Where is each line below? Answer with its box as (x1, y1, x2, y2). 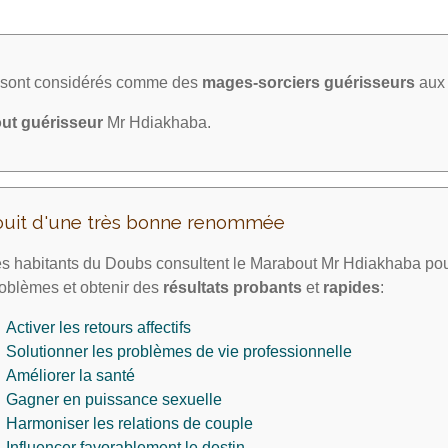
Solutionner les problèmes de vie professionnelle (6, 343, 352, 360)
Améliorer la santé (6, 367, 135, 384)
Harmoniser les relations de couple (6, 415, 253, 432)
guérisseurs (324, 74, 415, 91)
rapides (323, 279, 380, 296)
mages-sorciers (202, 74, 320, 91)
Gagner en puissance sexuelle (6, 391, 222, 408)
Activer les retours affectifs (6, 319, 191, 336)
